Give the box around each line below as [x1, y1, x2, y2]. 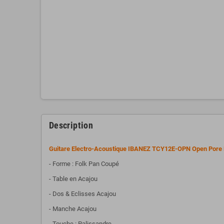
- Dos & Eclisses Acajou [49, 189, 116, 197]
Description [49, 119, 93, 130]
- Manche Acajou [49, 204, 96, 212]
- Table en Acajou [49, 174, 97, 182]
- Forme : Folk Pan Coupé [49, 159, 119, 167]
